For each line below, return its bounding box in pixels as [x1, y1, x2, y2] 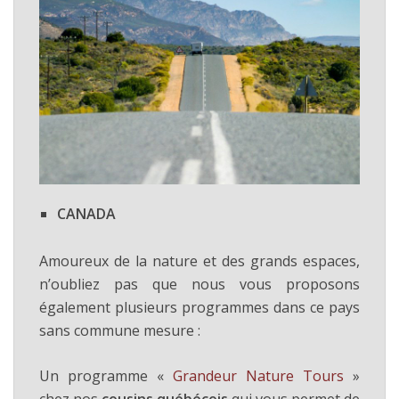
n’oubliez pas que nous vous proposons [39, 274, 360, 295]
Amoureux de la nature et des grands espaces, [39, 251, 360, 272]
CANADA [57, 204, 116, 224]
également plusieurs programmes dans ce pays [39, 297, 360, 318]
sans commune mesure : [39, 321, 200, 341]
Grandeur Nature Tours [173, 366, 344, 387]
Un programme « [39, 366, 173, 387]
